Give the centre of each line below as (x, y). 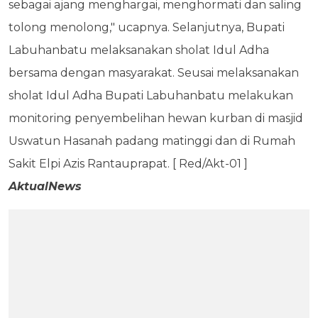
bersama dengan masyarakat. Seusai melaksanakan (154, 72)
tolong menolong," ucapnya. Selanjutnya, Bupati (147, 27)
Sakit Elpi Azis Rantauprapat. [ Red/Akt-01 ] (131, 163)
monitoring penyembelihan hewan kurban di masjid (156, 118)
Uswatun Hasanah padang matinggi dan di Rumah (152, 141)
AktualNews (45, 186)
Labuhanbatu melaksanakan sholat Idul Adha (139, 50)
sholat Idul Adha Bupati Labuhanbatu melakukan (151, 95)
